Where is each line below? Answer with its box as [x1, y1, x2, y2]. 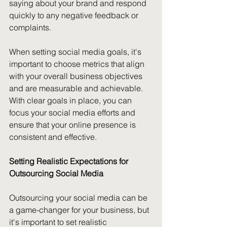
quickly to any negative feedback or [9, 10, 140, 20]
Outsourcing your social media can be [9, 193, 149, 203]
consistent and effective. [9, 132, 97, 142]
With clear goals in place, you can [9, 95, 134, 105]
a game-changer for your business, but [9, 205, 151, 215]
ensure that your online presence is [9, 120, 138, 130]
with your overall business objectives [9, 71, 144, 81]
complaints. [9, 22, 51, 32]
